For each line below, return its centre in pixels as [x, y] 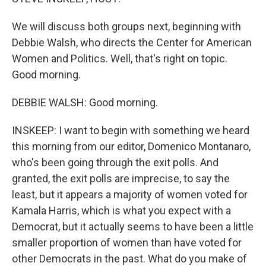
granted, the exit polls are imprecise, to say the [121, 178]
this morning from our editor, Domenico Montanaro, [131, 146]
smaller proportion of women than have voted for [127, 242]
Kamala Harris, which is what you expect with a [121, 210]
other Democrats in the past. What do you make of [129, 258]
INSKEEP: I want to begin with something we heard [131, 130]
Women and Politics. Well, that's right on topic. [120, 58]
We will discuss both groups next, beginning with [126, 26]
